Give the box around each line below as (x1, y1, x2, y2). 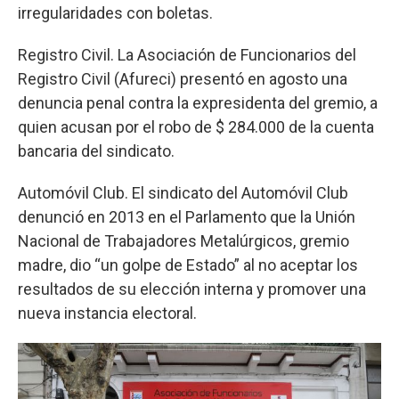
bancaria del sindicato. (18, 141, 175, 160)
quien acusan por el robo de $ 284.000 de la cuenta (18, 117, 374, 136)
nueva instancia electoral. (18, 303, 197, 322)
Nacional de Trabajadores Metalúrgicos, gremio (18, 231, 349, 250)
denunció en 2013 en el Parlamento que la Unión (18, 207, 355, 226)
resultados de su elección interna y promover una (18, 279, 366, 298)
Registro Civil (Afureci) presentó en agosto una (18, 69, 347, 88)
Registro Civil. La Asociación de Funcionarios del (18, 45, 356, 64)
